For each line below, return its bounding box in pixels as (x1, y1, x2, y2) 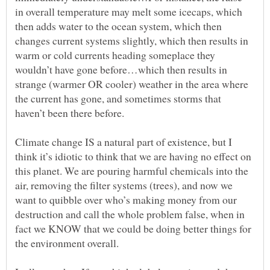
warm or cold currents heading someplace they (15, 47, 215, 62)
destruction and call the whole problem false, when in (15, 206, 245, 221)
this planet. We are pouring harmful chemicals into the (15, 163, 248, 178)
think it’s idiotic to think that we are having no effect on (15, 148, 251, 163)
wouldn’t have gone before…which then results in (15, 61, 227, 77)
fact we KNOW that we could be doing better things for (15, 221, 251, 236)
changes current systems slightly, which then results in (15, 33, 248, 48)
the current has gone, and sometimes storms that (15, 90, 221, 105)
